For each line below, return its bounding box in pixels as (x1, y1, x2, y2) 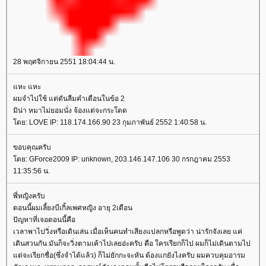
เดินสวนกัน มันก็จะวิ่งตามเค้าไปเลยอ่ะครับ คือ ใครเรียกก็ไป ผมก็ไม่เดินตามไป (13, 239, 251, 248)
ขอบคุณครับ (13, 142, 51, 151)
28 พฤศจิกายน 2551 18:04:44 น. (13, 57, 115, 66)
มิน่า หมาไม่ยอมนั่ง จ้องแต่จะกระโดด (13, 106, 127, 115)
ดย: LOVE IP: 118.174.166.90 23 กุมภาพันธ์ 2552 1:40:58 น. (13, 118, 207, 126)
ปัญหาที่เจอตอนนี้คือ (13, 215, 75, 224)
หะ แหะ (13, 82, 41, 91)
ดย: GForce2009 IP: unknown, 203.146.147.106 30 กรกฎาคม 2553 (13, 154, 230, 163)
